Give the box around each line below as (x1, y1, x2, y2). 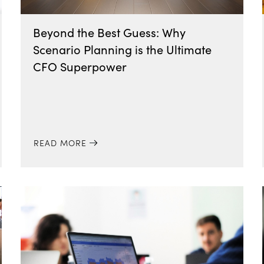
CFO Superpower (32, 58, 127, 74)
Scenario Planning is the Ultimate (32, 41, 212, 57)
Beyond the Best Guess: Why (32, 24, 186, 40)
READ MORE (34, 137, 87, 148)
